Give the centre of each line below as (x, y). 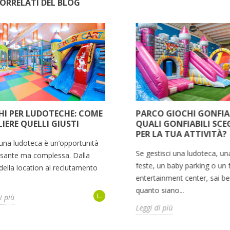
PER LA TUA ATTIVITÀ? (181, 134)
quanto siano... (160, 190)
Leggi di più (154, 208)
